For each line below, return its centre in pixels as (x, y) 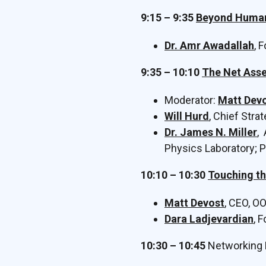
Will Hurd (187, 116)
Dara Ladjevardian (209, 219)
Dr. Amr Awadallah (209, 45)
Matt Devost (194, 203)
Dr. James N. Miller (211, 132)
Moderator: (191, 100)
